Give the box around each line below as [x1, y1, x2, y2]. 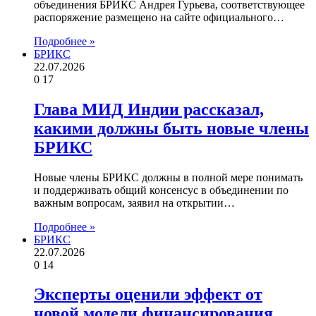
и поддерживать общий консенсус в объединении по [34, 183, 288, 196]
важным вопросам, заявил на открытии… [34, 196, 235, 209]
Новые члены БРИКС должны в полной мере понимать [34, 171, 303, 183]
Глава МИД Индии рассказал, [34, 99, 264, 119]
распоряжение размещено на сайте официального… [34, 11, 284, 23]
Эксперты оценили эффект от [34, 285, 262, 304]
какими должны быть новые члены [34, 119, 309, 138]
